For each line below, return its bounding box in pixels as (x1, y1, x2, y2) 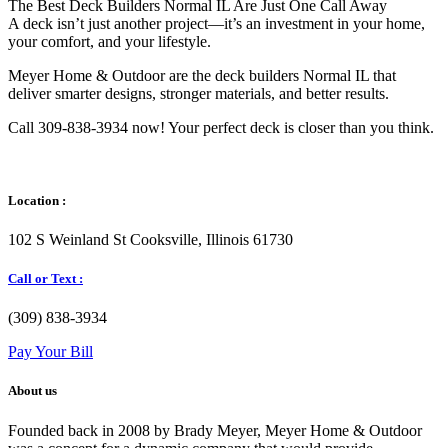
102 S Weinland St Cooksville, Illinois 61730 (8, 230, 293, 248)
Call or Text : (8, 271, 83, 287)
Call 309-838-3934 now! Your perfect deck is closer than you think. (8, 118, 434, 136)
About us (8, 383, 57, 399)
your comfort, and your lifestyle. (8, 32, 211, 50)
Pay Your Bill (8, 343, 93, 361)
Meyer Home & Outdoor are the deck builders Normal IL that (8, 66, 396, 84)
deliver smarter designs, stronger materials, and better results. (8, 84, 389, 102)
